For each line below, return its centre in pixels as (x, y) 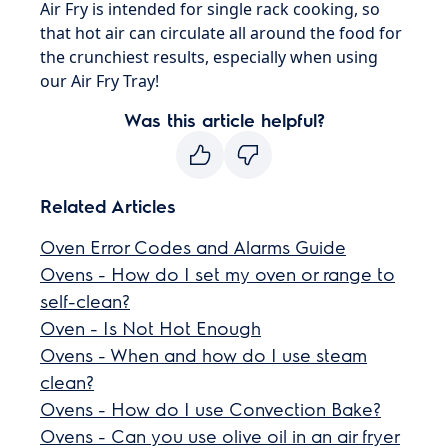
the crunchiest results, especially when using (209, 57)
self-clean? (85, 300)
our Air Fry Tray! (100, 81)
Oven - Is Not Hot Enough (151, 327)
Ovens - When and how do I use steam (204, 354)
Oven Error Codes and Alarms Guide (193, 246)
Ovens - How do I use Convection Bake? (211, 408)
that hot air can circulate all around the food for (221, 33)
